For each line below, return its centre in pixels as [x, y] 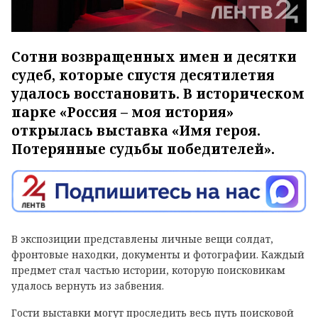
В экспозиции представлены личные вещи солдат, [142, 239]
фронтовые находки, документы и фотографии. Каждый [158, 255]
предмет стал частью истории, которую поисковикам [148, 270]
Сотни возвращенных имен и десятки [154, 56]
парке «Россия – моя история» [122, 112]
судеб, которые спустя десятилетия [143, 75]
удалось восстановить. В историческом [158, 93]
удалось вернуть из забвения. [88, 286]
